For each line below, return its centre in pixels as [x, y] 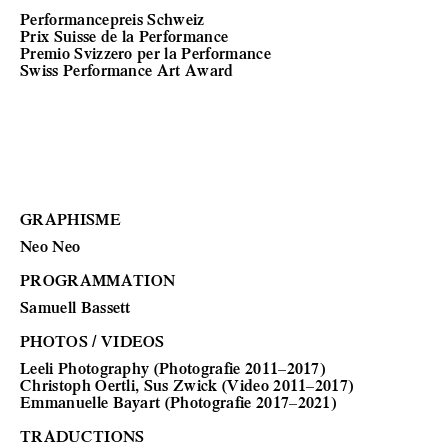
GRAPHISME [70, 218]
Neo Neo [50, 245]
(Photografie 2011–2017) [237, 367]
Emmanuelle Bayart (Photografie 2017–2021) [178, 401]
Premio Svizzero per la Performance [145, 52]
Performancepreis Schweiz [112, 18]
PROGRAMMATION [98, 279]
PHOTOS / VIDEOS [92, 340]
